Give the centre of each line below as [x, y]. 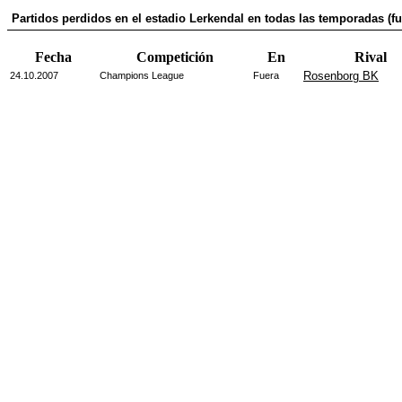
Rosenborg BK [341, 76]
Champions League [142, 75]
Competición [175, 57]
